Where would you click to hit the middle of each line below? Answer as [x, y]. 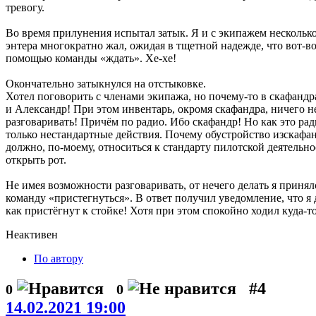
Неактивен [32, 234]
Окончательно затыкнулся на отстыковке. [106, 83]
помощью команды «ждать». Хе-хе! [91, 58]
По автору [59, 258]
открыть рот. [36, 159]
